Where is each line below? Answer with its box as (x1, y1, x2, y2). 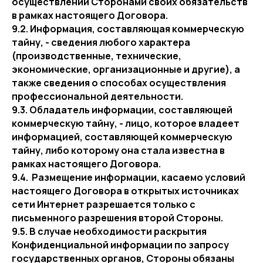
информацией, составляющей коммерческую (12, 130, 232, 143)
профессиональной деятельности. (12, 90, 183, 103)
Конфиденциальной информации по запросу (12, 238, 229, 251)
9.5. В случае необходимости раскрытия (12, 225, 207, 238)
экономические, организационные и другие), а (12, 63, 240, 76)
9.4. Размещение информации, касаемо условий (12, 171, 245, 184)
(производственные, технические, (12, 49, 181, 62)
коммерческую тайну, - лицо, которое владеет (12, 117, 240, 130)
